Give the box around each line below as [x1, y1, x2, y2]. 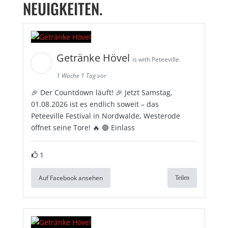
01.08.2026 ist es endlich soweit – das [31, 99, 159, 109]
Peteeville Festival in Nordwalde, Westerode [31, 110, 180, 121]
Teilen [175, 174, 190, 181]
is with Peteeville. [132, 54, 181, 64]
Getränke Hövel [56, 50, 132, 65]
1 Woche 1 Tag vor [56, 71, 106, 80]
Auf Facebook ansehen [38, 173, 103, 182]
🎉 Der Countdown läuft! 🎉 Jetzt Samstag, [31, 87, 173, 97]
